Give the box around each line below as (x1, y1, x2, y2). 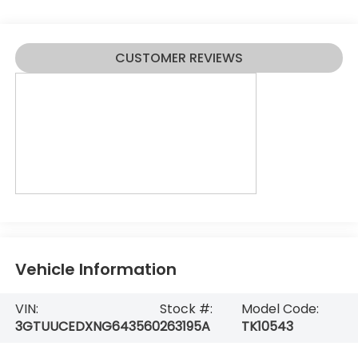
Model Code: (241, 300, 319, 319)
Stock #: (159, 300, 213, 319)
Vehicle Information (14, 258, 177, 281)
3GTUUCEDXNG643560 (14, 317, 160, 336)
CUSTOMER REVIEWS (115, 49, 243, 68)
